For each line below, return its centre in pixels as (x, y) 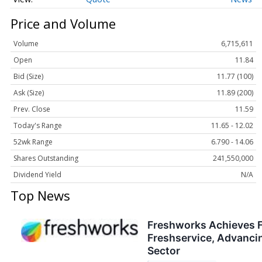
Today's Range (38, 126)
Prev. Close (32, 109)
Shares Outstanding (46, 158)
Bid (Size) (28, 77)
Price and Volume (63, 23)
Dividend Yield (37, 175)
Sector (164, 251)
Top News (40, 196)
